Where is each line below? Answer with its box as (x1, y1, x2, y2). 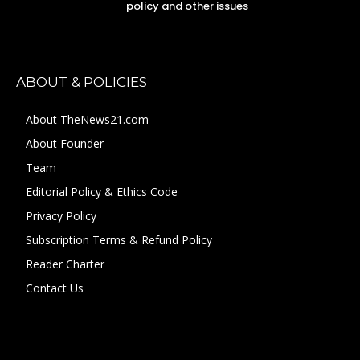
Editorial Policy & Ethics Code (26, 183, 178, 199)
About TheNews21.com (26, 111, 149, 127)
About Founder (26, 135, 104, 151)
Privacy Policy (26, 207, 96, 223)
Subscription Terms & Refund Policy (26, 231, 212, 247)
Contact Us (26, 280, 84, 296)
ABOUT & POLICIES (16, 73, 147, 90)
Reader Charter (26, 256, 104, 272)
